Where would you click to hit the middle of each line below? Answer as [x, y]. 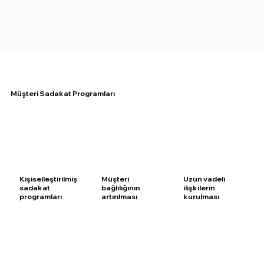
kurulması [201, 196]
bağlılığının [121, 187]
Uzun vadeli [204, 179]
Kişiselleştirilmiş [48, 179]
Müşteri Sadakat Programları [62, 94]
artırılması [119, 196]
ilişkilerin [199, 187]
